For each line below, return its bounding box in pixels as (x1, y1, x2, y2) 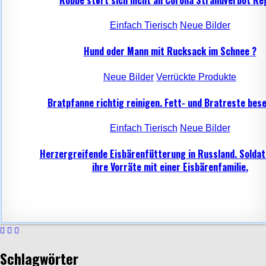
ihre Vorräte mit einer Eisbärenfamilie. (91, 160, 248, 175)
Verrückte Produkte (156, 71, 236, 82)
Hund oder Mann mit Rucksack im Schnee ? (83, 44, 256, 59)
